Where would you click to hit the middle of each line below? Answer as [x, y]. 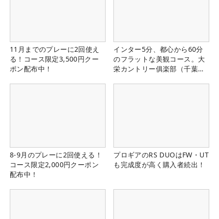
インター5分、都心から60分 [158, 49]
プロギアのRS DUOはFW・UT [161, 155]
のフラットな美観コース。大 [159, 59]
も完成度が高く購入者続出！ [159, 165]
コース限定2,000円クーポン [54, 165]
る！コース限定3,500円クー [54, 59]
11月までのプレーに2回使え [55, 49]
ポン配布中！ [31, 68]
